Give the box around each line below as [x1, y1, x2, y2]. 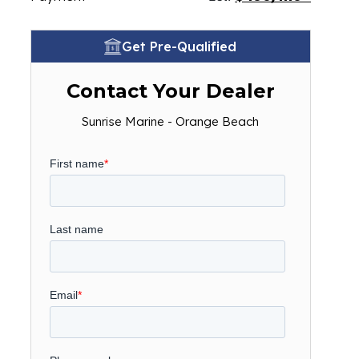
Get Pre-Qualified [122, 38, 237, 54]
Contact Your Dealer [66, 79, 275, 103]
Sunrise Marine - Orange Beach [82, 114, 260, 129]
